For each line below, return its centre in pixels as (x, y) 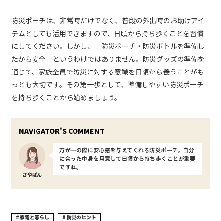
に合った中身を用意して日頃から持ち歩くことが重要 (127, 158)
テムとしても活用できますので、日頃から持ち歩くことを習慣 (108, 33)
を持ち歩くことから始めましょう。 (66, 97)
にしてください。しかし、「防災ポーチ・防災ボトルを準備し (108, 46)
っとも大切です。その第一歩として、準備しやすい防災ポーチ (108, 84)
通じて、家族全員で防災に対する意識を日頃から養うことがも (108, 71)
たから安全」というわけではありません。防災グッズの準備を (108, 58)
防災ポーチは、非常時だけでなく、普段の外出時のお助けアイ (108, 20)
